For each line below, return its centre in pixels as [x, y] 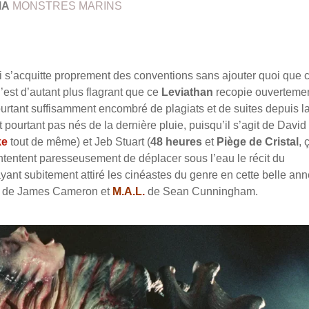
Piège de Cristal [258, 142]
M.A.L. [129, 192]
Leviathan [187, 92]
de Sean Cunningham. [201, 192]
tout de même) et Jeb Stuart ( [79, 142]
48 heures [176, 142]
